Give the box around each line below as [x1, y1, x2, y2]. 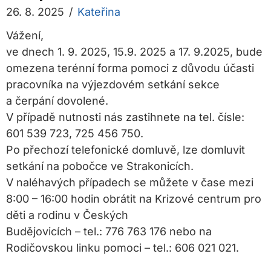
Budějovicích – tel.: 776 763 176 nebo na [6, 225, 212, 238]
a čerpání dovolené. [6, 94, 108, 108]
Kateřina [77, 5, 120, 19]
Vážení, [6, 29, 44, 42]
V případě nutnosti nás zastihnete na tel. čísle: [6, 111, 244, 124]
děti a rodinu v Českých [6, 209, 128, 222]
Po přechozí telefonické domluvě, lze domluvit [6, 143, 245, 157]
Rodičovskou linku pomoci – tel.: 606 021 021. [6, 241, 239, 255]
